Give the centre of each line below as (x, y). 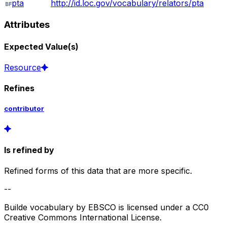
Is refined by (29, 150)
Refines (19, 88)
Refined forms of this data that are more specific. (98, 171)
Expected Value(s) (41, 46)
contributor (24, 109)
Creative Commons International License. (83, 218)
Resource (23, 67)
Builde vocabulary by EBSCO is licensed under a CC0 (106, 207)
